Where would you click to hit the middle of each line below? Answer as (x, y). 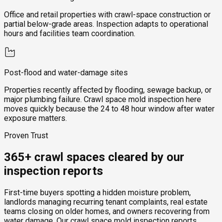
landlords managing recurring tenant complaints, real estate (106, 202)
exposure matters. (35, 118)
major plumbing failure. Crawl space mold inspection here (103, 100)
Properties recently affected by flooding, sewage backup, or (108, 90)
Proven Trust (26, 136)
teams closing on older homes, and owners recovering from (107, 212)
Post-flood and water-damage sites (66, 73)
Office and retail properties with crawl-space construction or (107, 15)
